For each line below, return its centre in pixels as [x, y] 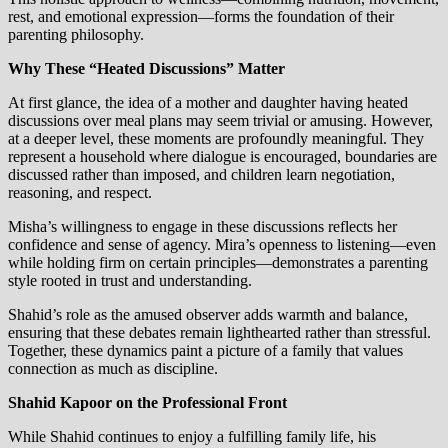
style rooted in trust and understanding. [130, 281]
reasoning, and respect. [80, 193]
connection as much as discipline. [113, 369]
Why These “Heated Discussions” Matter [146, 69]
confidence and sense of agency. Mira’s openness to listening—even [222, 245]
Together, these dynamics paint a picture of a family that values [205, 351]
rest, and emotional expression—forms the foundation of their [201, 17]
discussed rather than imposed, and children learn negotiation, [201, 175]
